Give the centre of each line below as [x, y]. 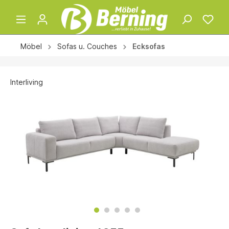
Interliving [27, 82]
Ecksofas [149, 47]
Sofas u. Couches [87, 47]
